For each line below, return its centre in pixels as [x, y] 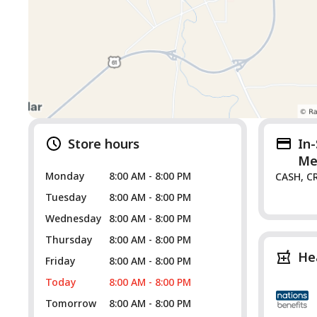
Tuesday [66, 197]
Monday [65, 176]
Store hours [104, 144]
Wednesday [73, 218]
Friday [60, 261]
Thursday [69, 240]
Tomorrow [71, 303]
